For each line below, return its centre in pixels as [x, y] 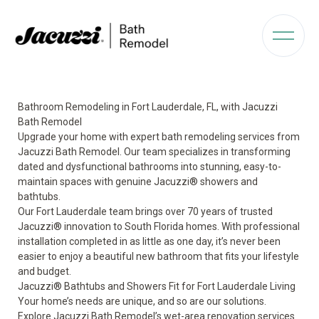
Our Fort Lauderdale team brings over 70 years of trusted [145, 211]
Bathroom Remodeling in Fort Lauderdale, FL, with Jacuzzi [148, 107]
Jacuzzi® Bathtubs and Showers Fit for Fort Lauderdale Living [157, 286]
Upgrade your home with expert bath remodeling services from [159, 137]
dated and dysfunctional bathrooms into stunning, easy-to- [150, 167]
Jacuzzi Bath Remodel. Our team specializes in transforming [154, 152]
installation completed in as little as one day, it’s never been [149, 241]
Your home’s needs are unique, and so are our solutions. [142, 301]
